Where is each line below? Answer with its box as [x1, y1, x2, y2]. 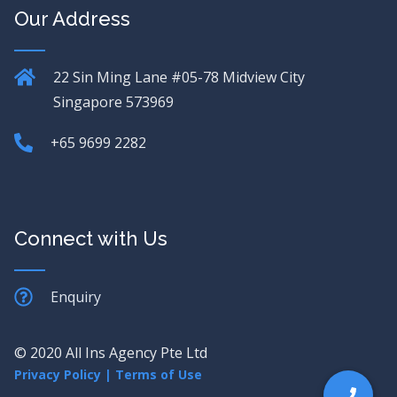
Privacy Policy [14, 366, 101, 383]
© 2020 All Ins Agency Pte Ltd [14, 343, 207, 362]
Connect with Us [14, 227, 167, 250]
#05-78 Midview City [171, 67, 305, 87]
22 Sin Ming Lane [53, 67, 167, 87]
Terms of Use [115, 366, 202, 383]
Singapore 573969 [53, 92, 174, 112]
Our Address [14, 7, 130, 30]
